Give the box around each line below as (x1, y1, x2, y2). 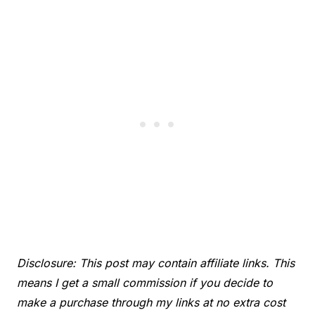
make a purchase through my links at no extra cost (17, 295, 285, 309)
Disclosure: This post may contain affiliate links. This (17, 255, 295, 270)
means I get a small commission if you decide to (17, 275, 273, 290)
